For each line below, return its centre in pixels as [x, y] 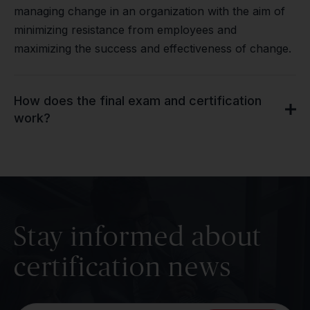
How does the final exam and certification [138, 101]
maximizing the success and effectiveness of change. [153, 48]
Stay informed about [138, 236]
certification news [123, 266]
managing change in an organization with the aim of [149, 11]
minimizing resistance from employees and [125, 30]
